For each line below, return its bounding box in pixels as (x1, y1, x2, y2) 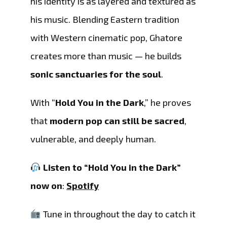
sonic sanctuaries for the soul (30, 68, 161, 80)
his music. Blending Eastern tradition (30, 14, 179, 25)
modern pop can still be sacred (50, 115, 184, 127)
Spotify (66, 180, 99, 192)
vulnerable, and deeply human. (30, 133, 156, 145)
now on (30, 180, 62, 192)
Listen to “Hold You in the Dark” (43, 162, 181, 173)
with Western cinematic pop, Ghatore (30, 32, 182, 44)
